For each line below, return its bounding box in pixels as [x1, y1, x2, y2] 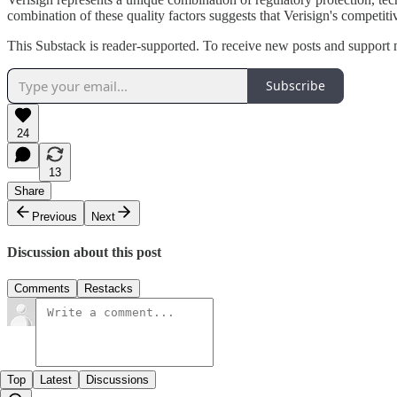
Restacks [84, 282, 133, 296]
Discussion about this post [7, 244, 161, 260]
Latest [40, 373, 72, 387]
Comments [14, 282, 70, 296]
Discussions [86, 373, 149, 387]
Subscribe [266, 77, 325, 94]
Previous [32, 209, 77, 223]
